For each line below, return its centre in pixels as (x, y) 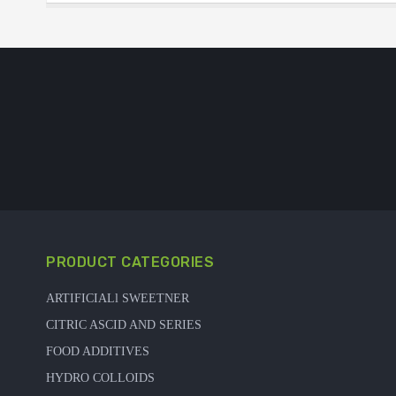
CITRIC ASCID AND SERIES (124, 324)
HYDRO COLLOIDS (100, 377)
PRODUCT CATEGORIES (130, 262)
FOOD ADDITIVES (98, 351)
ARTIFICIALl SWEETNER (118, 298)
